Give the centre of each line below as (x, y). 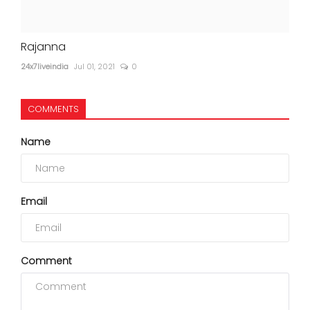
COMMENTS (53, 109)
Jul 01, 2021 (94, 67)
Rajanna (43, 47)
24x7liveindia (45, 67)
